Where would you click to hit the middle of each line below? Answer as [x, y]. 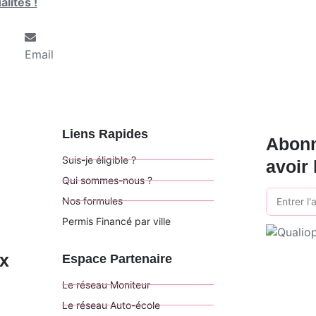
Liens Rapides [105, 134]
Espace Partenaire [117, 259]
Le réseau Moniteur [106, 284]
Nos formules [92, 200]
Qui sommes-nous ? [107, 180]
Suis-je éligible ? [99, 159]
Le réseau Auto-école [111, 305]
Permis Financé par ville [116, 221]
